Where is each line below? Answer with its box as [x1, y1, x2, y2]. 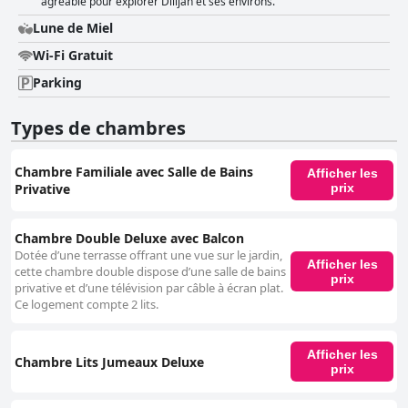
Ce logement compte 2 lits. [15, 296, 158, 313]
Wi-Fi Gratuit [33, 46, 113, 65]
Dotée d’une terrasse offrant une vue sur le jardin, [15, 247, 282, 264]
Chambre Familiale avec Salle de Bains [15, 163, 253, 181]
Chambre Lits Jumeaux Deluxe [15, 352, 204, 371]
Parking [33, 74, 82, 92]
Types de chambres [11, 116, 186, 141]
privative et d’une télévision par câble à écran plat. [15, 280, 283, 297]
